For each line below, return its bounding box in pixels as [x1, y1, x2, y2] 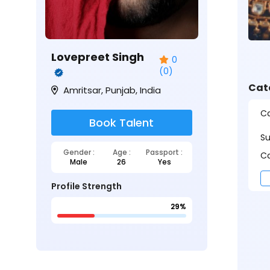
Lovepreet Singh [51, 49, 144, 64]
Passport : [146, 146, 183, 157]
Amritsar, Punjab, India [61, 83, 161, 96]
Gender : [63, 146, 95, 157]
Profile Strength [51, 180, 122, 192]
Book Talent [89, 115, 154, 130]
